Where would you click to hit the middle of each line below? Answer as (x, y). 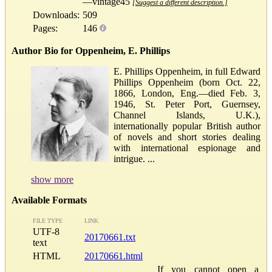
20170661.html (114, 256)
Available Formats (49, 200)
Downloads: (56, 15)
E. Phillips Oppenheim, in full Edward (187, 71)
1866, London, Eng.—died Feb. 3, (187, 93)
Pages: (45, 28)
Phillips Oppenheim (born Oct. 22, (187, 82)
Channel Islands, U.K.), (187, 115)
